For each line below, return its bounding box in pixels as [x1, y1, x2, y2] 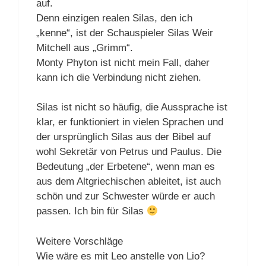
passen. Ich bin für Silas [36, 205, 147, 217]
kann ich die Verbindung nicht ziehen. [36, 71, 201, 83]
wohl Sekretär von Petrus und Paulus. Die [36, 146, 221, 158]
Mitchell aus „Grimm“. [36, 42, 133, 53]
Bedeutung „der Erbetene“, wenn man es [36, 161, 215, 173]
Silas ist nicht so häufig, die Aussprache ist [36, 102, 227, 113]
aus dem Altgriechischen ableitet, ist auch [36, 176, 221, 188]
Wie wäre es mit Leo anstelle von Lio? [36, 250, 205, 262]
